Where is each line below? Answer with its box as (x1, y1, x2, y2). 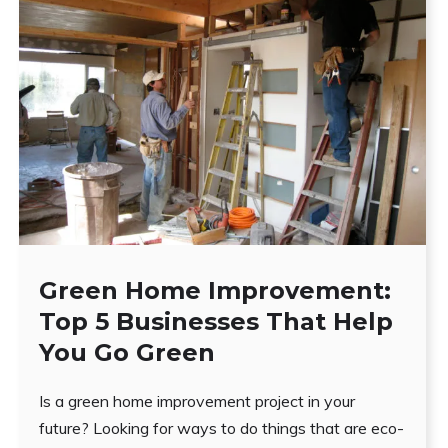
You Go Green (39, 337, 216, 367)
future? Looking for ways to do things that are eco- (39, 417, 405, 438)
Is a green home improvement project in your (39, 390, 356, 411)
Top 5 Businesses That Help (39, 306, 394, 336)
